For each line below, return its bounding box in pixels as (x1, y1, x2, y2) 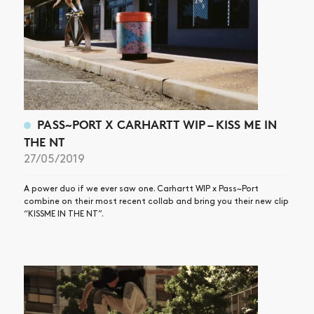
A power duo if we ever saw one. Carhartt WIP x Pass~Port (24, 185, 259, 193)
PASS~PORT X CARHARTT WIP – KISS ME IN (36, 117, 277, 132)
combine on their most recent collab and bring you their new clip (24, 198, 289, 206)
